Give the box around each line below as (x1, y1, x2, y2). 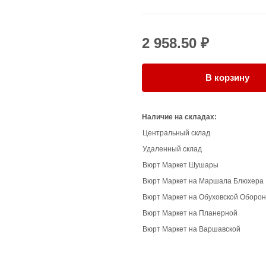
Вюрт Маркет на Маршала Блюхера (142, 177, 264, 185)
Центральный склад (142, 129, 210, 137)
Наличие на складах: (142, 113, 217, 121)
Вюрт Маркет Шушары (142, 161, 218, 169)
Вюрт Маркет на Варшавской (142, 225, 240, 233)
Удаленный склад (142, 145, 202, 153)
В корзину (205, 72, 250, 83)
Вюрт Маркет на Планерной (142, 209, 237, 217)
